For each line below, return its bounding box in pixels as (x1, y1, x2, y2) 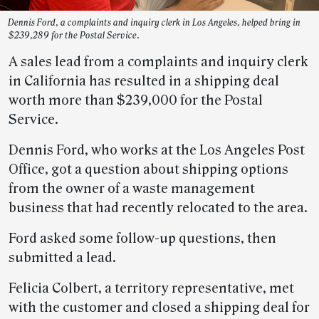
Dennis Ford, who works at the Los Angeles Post (9, 142, 305, 159)
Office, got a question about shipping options (9, 162, 288, 178)
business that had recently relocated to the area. (9, 200, 308, 216)
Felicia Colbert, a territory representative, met (9, 281, 294, 297)
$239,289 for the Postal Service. (8, 31, 140, 41)
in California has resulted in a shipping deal (9, 73, 279, 90)
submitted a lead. (9, 250, 116, 266)
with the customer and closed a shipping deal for (9, 300, 310, 316)
